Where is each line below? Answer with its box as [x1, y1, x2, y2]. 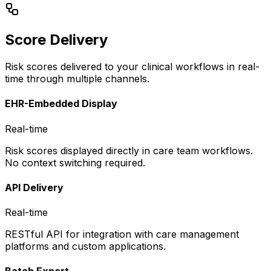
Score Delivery [5, 31, 108, 49]
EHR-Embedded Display [5, 97, 117, 110]
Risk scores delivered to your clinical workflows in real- [5, 60, 260, 73]
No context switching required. [5, 156, 145, 169]
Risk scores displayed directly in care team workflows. [5, 144, 253, 157]
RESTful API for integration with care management [5, 228, 239, 241]
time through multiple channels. [5, 73, 149, 85]
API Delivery [5, 181, 64, 194]
